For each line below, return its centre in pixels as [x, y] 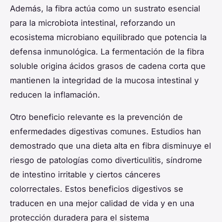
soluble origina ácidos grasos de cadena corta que [108, 66]
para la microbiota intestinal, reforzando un [93, 23]
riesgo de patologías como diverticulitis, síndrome [106, 160]
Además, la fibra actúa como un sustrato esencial [105, 9]
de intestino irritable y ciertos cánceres [85, 175]
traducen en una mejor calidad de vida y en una [102, 203]
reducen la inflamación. [55, 95]
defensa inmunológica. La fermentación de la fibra [107, 52]
